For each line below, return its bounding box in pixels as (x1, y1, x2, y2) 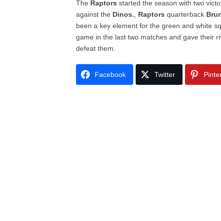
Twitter (154, 71, 176, 78)
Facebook (95, 71, 126, 78)
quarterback (165, 10, 207, 18)
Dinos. (112, 10, 135, 18)
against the (76, 10, 113, 18)
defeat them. (76, 44, 116, 52)
